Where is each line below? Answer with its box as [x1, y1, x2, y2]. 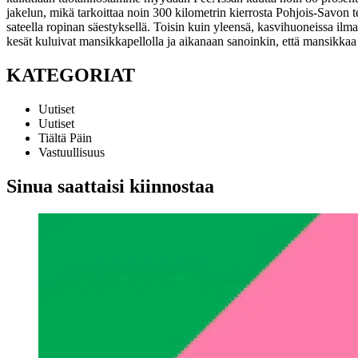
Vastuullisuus [38, 145, 105, 159]
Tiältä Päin [38, 130, 92, 145]
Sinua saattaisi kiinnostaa [6, 175, 214, 197]
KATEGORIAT [6, 64, 135, 86]
